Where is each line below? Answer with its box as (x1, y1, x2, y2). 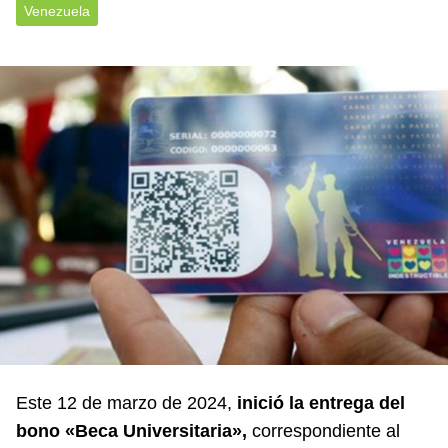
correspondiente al (247, 420, 400, 441)
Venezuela (24, 4, 90, 19)
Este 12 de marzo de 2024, (16, 392, 237, 413)
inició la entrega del (237, 392, 405, 413)
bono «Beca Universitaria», (16, 420, 247, 441)
